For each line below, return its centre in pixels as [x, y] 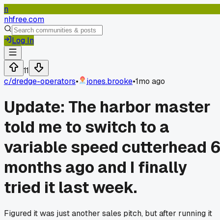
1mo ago [150, 81]
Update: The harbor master [107, 107]
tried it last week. [70, 188]
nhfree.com [24, 19]
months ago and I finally [96, 167]
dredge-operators [44, 81]
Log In [23, 41]
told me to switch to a [87, 127]
